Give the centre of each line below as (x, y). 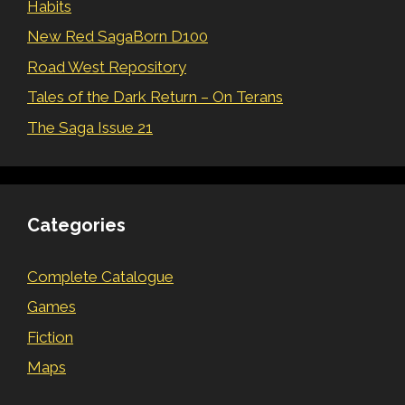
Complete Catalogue (100, 276)
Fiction (50, 337)
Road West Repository (107, 66)
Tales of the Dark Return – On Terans (155, 97)
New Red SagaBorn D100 (118, 36)
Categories (76, 225)
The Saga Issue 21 (90, 127)
